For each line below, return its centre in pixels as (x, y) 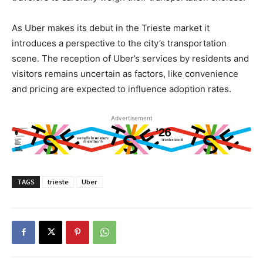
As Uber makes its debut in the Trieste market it (111, 28)
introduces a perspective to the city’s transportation (119, 43)
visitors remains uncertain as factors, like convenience (125, 74)
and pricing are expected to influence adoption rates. (122, 89)
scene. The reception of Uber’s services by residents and (130, 58)
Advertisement (131, 118)
